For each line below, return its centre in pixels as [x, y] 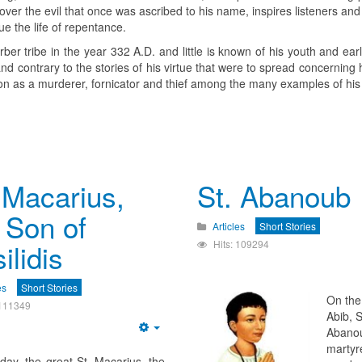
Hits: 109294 [241, 244]
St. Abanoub [274, 196]
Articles [228, 226]
